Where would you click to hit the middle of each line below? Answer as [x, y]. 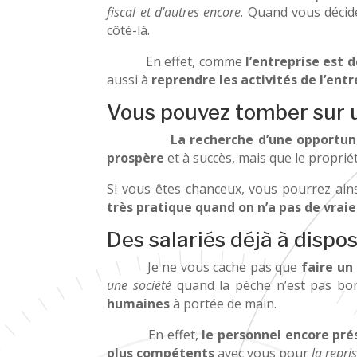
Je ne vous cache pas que [204, 267]
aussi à [129, 79]
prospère [136, 157]
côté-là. [129, 30]
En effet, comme [177, 61]
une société [139, 285]
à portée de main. [224, 303]
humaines [139, 303]
